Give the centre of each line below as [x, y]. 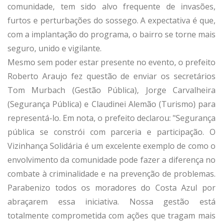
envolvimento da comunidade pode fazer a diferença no [111, 160]
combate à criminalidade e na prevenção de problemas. [111, 173]
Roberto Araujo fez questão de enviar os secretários [111, 76]
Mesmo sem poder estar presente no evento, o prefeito [111, 62]
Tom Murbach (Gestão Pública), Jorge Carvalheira [111, 90]
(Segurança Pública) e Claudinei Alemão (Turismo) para [111, 104]
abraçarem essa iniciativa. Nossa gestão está [111, 201]
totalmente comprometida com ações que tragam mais [111, 215]
